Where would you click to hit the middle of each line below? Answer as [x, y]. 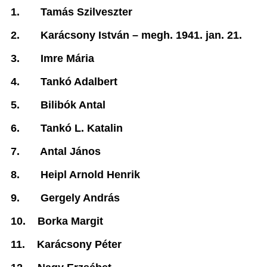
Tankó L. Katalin [82, 128]
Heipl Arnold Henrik [90, 175]
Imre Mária [67, 58]
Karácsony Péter [79, 244]
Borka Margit [70, 221]
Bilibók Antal [73, 105]
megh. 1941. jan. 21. [192, 35]
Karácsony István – [91, 35]
